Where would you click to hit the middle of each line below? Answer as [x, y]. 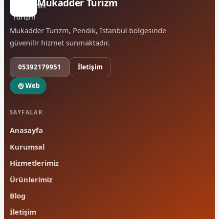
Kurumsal [27, 146]
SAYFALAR [27, 112]
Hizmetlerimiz [34, 163]
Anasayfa [26, 130]
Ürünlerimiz [31, 179]
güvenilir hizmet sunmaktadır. [60, 42]
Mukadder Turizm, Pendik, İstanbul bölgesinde [88, 30]
